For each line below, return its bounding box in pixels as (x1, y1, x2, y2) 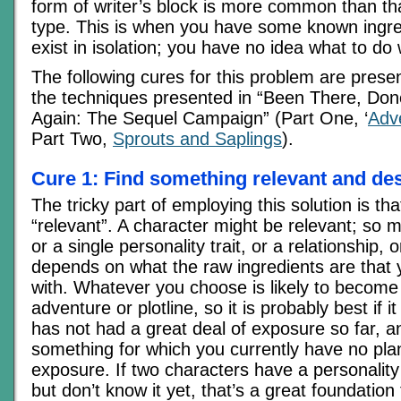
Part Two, (31, 129, 113, 149)
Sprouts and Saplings (113, 129, 282, 149)
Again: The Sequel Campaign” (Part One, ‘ (31, 108, 368, 129)
